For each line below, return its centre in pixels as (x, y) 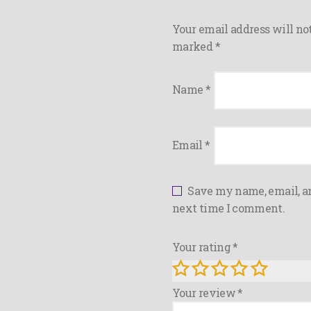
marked (194, 46)
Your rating (203, 246)
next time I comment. (229, 208)
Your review (205, 293)
